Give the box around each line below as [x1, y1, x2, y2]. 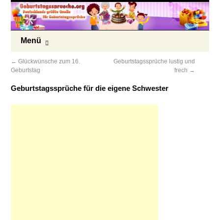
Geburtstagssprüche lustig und [113, 58, 195, 65]
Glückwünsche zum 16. [17, 58, 81, 65]
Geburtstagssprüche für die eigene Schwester [11, 84, 169, 93]
